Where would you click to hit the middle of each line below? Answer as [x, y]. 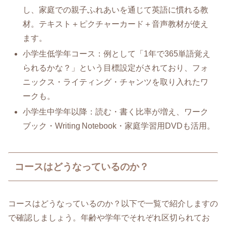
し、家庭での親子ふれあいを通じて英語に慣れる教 [116, 10]
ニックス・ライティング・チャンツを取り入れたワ [116, 82]
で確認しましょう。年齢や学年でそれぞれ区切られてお [109, 218]
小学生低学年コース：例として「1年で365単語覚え [117, 53]
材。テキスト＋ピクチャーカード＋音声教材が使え [116, 24]
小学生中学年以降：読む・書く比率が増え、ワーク [116, 111]
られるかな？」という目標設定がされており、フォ [116, 68]
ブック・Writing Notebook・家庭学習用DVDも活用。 [119, 126]
